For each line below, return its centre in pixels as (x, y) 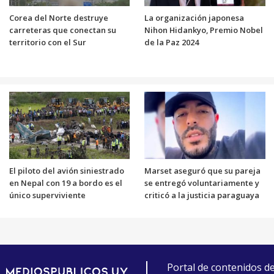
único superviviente (47, 195)
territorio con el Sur (47, 42)
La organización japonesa (194, 17)
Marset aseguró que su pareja (202, 170)
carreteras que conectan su (62, 30)
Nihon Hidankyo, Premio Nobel (204, 30)
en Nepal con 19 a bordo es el (65, 183)
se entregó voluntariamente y (202, 183)
